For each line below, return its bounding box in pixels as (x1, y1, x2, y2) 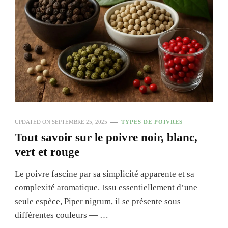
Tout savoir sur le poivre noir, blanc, (15, 131, 197, 144)
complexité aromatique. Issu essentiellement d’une (15, 183, 197, 192)
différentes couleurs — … (15, 210, 108, 220)
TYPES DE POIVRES (121, 119, 183, 125)
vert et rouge (15, 146, 79, 158)
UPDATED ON (15, 119, 52, 125)
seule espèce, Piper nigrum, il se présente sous (15, 196, 181, 206)
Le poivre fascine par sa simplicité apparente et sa (15, 169, 194, 179)
